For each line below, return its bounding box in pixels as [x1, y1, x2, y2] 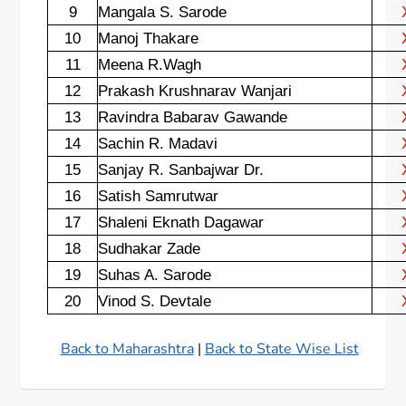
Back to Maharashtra [60, 339, 194, 359]
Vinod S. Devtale [98, 292, 212, 310]
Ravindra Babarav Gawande [98, 108, 288, 126]
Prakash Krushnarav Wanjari [98, 82, 293, 100]
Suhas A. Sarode [98, 266, 212, 284]
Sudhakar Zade [98, 239, 201, 257]
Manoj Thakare [98, 29, 199, 47]
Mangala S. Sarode [98, 3, 227, 21]
